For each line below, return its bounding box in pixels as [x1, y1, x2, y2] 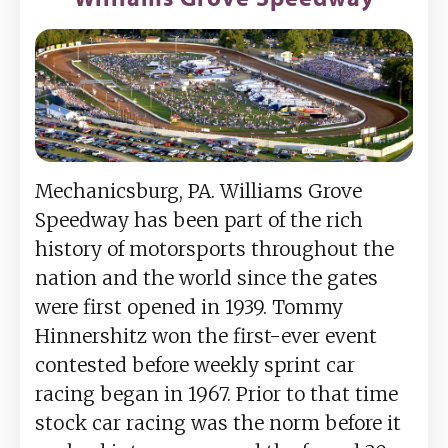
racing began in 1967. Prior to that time [35, 382, 398, 407]
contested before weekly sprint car [35, 353, 355, 378]
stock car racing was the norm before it [35, 411, 401, 436]
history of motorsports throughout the [35, 237, 394, 262]
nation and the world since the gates [35, 266, 378, 291]
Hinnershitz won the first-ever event [35, 324, 377, 349]
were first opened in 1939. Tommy [35, 295, 343, 320]
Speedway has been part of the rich [35, 208, 363, 233]
